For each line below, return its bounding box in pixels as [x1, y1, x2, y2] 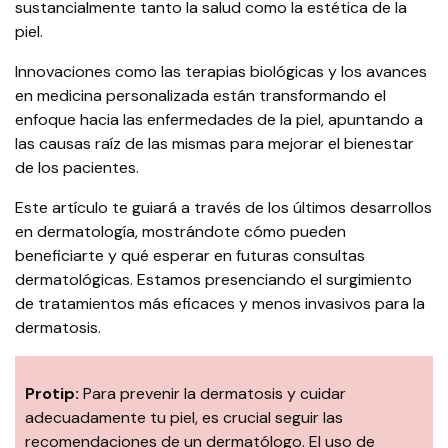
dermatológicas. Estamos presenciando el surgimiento [15, 269, 412, 291]
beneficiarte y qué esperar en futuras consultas [15, 245, 365, 267]
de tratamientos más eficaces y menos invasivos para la [15, 293, 425, 315]
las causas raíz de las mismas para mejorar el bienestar [15, 133, 414, 155]
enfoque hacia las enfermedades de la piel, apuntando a [15, 109, 423, 131]
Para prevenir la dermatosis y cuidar [79, 383, 346, 405]
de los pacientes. [15, 157, 139, 179]
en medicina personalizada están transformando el [15, 85, 386, 107]
